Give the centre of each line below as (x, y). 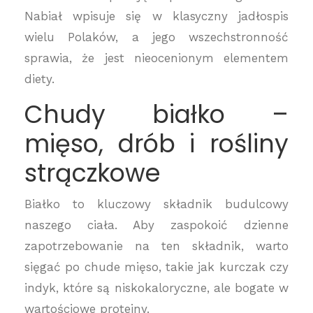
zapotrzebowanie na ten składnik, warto (156, 246)
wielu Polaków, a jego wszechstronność (156, 37)
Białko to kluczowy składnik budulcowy (156, 204)
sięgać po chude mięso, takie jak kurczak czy (156, 267)
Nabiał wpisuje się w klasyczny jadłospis (156, 16)
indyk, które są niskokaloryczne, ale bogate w (156, 288)
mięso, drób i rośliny (156, 144)
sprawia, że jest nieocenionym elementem (156, 58)
